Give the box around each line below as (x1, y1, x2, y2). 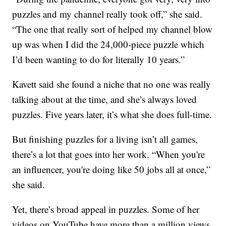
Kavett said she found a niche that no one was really (12, 78, 211, 91)
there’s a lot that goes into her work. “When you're (12, 148, 205, 161)
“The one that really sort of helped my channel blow (12, 23, 213, 36)
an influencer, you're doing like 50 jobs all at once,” (12, 163, 211, 176)
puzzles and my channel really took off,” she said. (12, 8, 203, 21)
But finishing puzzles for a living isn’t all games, (12, 133, 198, 146)
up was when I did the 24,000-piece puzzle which (12, 38, 205, 51)
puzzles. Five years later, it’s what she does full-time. (12, 108, 212, 121)
